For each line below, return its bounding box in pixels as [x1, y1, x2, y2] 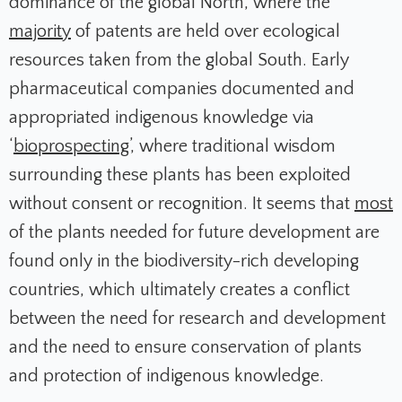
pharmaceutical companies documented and [9, 79, 354, 100]
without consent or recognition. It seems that [9, 194, 354, 214]
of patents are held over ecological [71, 22, 340, 42]
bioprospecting [13, 136, 129, 157]
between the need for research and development [9, 309, 386, 329]
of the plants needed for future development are [9, 223, 380, 243]
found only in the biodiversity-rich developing [9, 251, 359, 272]
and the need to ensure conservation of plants [9, 337, 362, 358]
